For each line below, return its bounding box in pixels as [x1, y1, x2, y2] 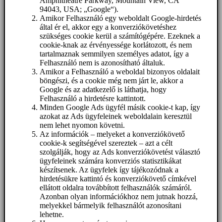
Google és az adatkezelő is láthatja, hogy [40, 85, 166, 94]
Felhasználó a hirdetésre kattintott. [40, 94, 146, 103]
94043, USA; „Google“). [40, 5, 118, 14]
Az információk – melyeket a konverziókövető [40, 130, 185, 139]
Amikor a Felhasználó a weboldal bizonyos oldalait [40, 67, 200, 76]
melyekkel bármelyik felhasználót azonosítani [40, 201, 181, 210]
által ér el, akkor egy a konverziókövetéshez [40, 23, 176, 32]
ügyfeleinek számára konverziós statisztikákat [40, 157, 181, 166]
